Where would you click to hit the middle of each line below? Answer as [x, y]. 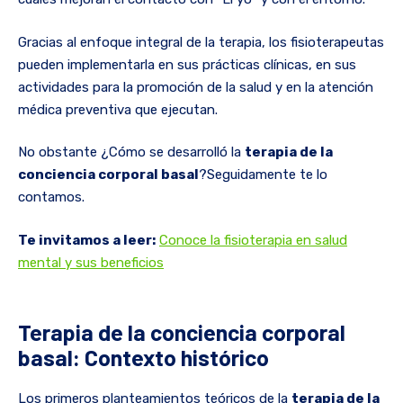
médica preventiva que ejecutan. [118, 109]
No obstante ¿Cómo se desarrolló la [131, 152]
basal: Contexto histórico [143, 357]
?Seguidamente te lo [263, 175]
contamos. [51, 197]
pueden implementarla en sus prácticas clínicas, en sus [187, 64]
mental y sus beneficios [91, 262]
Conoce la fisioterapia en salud [253, 240]
